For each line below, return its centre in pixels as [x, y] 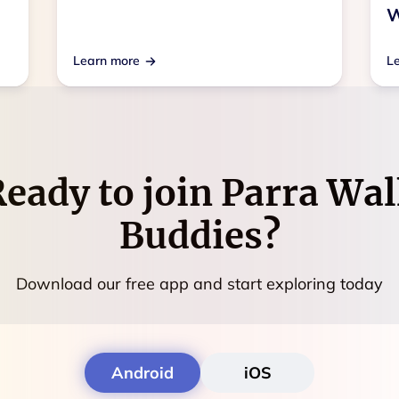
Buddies [191, 236]
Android [142, 372]
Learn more [106, 60]
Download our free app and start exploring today [199, 283]
